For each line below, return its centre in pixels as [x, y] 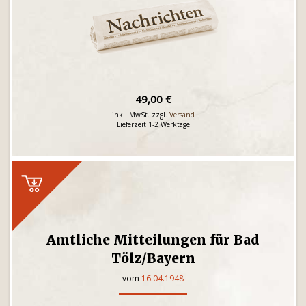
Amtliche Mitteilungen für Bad [153, 240]
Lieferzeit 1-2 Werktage [153, 124]
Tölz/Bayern [153, 258]
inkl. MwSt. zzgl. [140, 115]
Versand [182, 115]
